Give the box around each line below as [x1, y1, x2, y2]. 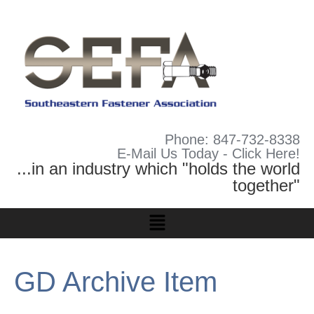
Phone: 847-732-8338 [165, 132, 300, 147]
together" [233, 176, 300, 195]
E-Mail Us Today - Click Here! [117, 146, 300, 161]
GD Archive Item [14, 266, 217, 298]
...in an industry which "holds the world [17, 159, 300, 178]
